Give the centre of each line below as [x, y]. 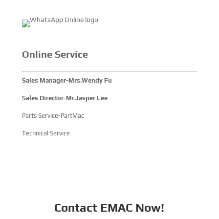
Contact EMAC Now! [109, 208]
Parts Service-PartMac [53, 116]
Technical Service [46, 133]
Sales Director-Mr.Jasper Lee [65, 98]
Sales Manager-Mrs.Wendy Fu [67, 81]
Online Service [55, 54]
